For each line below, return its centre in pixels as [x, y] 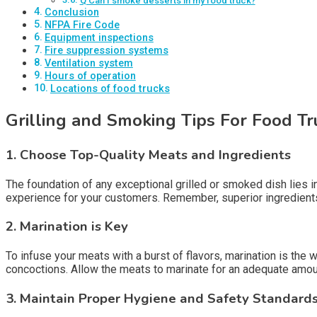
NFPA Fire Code [82, 25]
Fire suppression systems [106, 51]
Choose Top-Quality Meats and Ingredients [155, 155]
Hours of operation [90, 76]
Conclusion [71, 13]
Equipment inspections [99, 38]
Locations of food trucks [110, 89]
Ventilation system [88, 64]
